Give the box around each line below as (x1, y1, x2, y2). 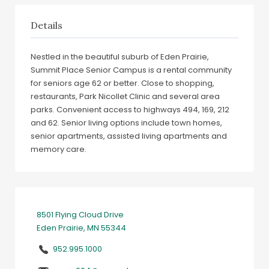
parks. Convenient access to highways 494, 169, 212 (31, 103, 229, 115)
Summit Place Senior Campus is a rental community (31, 64, 232, 76)
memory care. (31, 143, 86, 155)
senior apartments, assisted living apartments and (31, 130, 227, 142)
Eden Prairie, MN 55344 (36, 222, 126, 234)
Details (31, 19, 62, 31)
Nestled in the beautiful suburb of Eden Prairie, (31, 50, 209, 62)
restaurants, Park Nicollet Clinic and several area (31, 90, 220, 102)
